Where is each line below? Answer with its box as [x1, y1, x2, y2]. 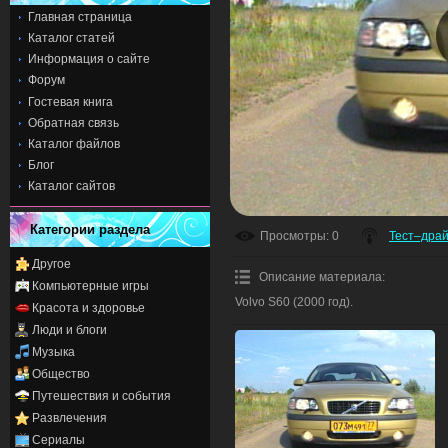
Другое [32, 256, 71, 271]
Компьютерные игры [32, 278, 149, 293]
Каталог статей [28, 31, 115, 46]
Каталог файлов [28, 136, 120, 151]
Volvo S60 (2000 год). [235, 295, 353, 310]
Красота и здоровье [32, 300, 145, 315]
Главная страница [28, 9, 132, 24]
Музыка [32, 344, 75, 359]
